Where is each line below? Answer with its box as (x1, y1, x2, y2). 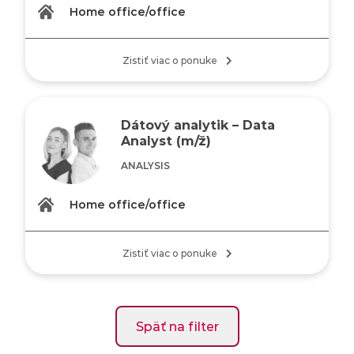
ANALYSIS (121, 159, 171, 171)
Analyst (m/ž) (121, 132, 212, 149)
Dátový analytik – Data (121, 116, 276, 133)
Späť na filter (135, 318, 219, 334)
